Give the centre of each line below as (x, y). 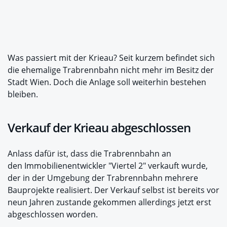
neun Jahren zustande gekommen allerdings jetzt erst (109, 202)
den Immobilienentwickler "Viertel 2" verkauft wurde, (108, 165)
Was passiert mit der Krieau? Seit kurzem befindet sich (111, 58)
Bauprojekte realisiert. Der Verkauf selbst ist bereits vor (113, 190)
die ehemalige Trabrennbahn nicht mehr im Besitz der (111, 70)
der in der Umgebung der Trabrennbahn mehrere (103, 178)
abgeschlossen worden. (53, 214)
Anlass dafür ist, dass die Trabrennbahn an (89, 153)
